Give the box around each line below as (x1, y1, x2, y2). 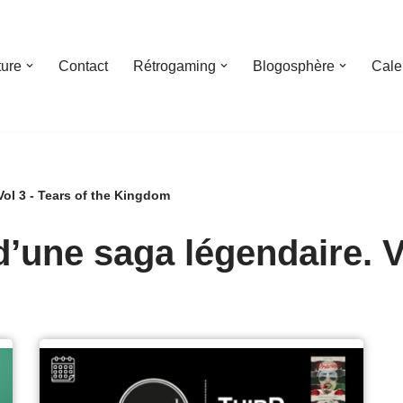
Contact (58, 58, 108, 75)
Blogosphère (253, 58, 335, 75)
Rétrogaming (133, 58, 216, 75)
